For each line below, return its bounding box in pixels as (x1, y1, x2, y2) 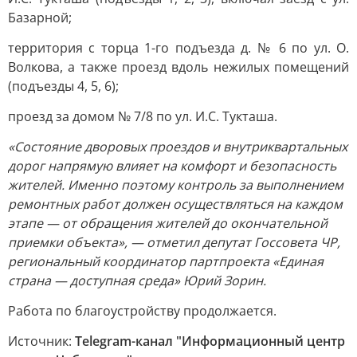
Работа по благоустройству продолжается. (8, 302, 277, 320)
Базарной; (8, 9, 72, 26)
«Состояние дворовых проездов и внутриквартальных (8, 138, 347, 155)
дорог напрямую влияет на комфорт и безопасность (8, 157, 336, 175)
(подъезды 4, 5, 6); (8, 77, 119, 95)
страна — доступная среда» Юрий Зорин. (8, 272, 266, 289)
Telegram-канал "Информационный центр (75, 332, 345, 350)
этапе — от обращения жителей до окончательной (8, 214, 328, 232)
